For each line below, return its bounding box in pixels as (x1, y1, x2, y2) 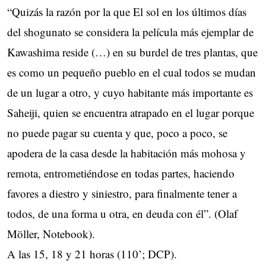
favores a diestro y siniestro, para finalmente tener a (7, 185, 237, 201)
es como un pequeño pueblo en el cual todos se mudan (7, 64, 256, 80)
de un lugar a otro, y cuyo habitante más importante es (7, 84, 253, 100)
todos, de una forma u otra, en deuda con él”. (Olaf (7, 205, 237, 221)
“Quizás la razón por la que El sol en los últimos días (7, 4, 246, 19)
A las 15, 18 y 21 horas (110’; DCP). (7, 246, 177, 261)
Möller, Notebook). (7, 226, 95, 241)
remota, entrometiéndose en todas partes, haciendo (7, 165, 235, 180)
